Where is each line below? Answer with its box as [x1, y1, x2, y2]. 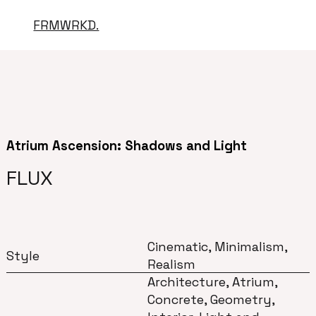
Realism [147, 256, 196, 272]
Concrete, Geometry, [147, 291, 275, 308]
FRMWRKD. [33, 17, 99, 34]
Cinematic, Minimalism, [147, 238, 288, 255]
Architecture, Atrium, [147, 274, 278, 290]
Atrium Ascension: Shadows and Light [6, 137, 247, 154]
